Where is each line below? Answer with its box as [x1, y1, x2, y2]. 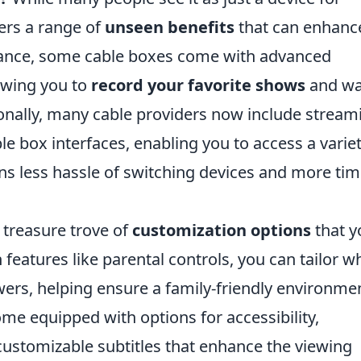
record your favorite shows [91, 73, 305, 96]
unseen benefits [105, 15, 234, 38]
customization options [132, 218, 311, 241]
